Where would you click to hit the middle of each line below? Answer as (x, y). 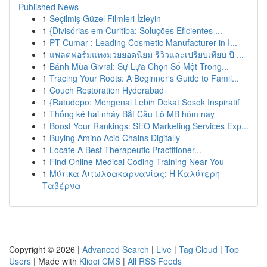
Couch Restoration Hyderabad (107, 90)
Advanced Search (116, 249)
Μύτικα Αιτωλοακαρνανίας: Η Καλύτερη (135, 173)
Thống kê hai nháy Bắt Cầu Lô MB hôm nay (132, 114)
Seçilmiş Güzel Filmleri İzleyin (105, 18)
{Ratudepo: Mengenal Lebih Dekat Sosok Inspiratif (145, 102)
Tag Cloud (198, 249)
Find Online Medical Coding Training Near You (137, 162)
